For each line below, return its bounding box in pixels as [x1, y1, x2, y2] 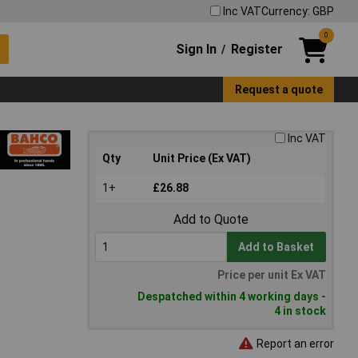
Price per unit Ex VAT [217, 268, 326, 282]
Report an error [254, 336, 334, 350]
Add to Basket [238, 241, 315, 254]
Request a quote [234, 82, 323, 96]
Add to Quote [173, 212, 249, 228]
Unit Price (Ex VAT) [153, 152, 251, 165]
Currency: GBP [261, 4, 334, 18]
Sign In [176, 41, 217, 57]
